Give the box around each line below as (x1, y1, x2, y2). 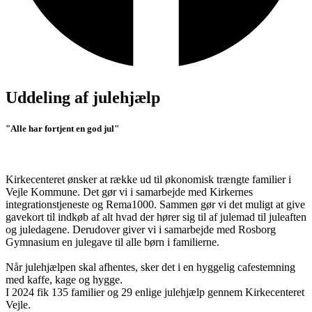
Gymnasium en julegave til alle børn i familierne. (6, 235, 219, 248)
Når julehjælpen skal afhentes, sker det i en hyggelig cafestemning (6, 260, 295, 273)
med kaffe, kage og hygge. (6, 273, 123, 286)
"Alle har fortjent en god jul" (6, 123, 119, 134)
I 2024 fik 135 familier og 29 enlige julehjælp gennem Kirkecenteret (6, 286, 304, 298)
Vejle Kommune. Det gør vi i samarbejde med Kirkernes (6, 185, 253, 198)
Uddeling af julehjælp (6, 88, 160, 107)
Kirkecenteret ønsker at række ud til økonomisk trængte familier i (6, 173, 291, 185)
